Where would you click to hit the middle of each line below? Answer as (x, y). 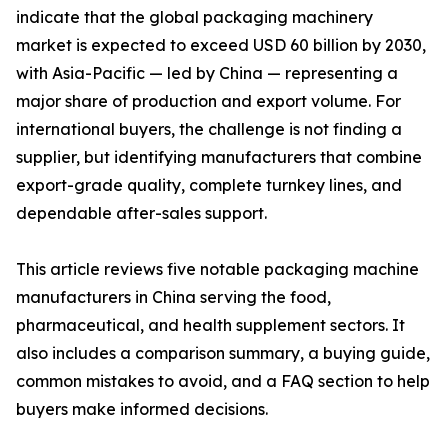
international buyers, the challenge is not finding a (209, 129)
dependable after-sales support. (141, 213)
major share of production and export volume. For (208, 101)
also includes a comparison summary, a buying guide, (223, 353)
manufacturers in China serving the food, (173, 297)
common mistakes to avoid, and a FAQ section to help (223, 381)
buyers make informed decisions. (142, 409)
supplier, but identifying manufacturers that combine (219, 157)
